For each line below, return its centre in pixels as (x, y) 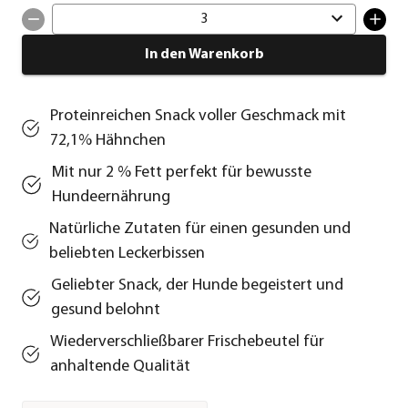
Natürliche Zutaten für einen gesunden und (199, 229)
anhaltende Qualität (121, 367)
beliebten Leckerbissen (127, 254)
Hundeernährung (112, 198)
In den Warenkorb (204, 55)
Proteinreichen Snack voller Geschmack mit (199, 117)
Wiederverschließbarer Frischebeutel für (188, 342)
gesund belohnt (105, 311)
